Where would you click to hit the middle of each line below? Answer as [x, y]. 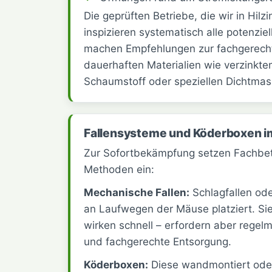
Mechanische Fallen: [137, 193]
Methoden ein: [119, 169]
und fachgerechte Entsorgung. [158, 242]
